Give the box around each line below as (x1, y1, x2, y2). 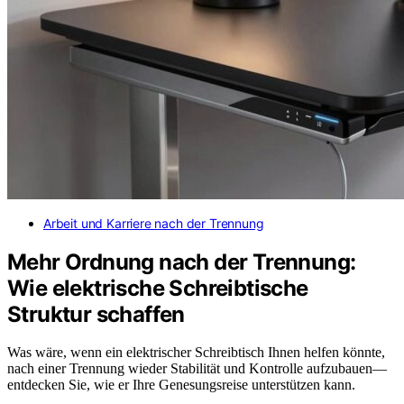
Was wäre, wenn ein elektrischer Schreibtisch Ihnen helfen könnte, (7, 344, 385, 361)
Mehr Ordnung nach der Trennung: (7, 248, 356, 275)
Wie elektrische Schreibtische (7, 274, 308, 301)
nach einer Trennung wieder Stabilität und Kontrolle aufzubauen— (7, 361, 387, 377)
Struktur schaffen (7, 300, 185, 327)
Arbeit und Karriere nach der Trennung (43, 215, 264, 231)
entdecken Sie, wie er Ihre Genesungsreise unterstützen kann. (7, 377, 355, 393)
